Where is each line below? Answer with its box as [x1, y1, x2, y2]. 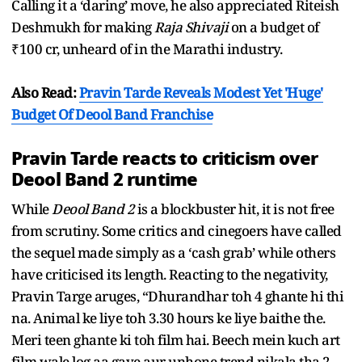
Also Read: [11, 82, 79, 102]
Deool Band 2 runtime [11, 165, 202, 193]
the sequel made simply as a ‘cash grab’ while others [11, 242, 335, 262]
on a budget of [228, 17, 319, 36]
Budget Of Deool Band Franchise [11, 104, 213, 124]
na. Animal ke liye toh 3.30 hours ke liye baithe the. [11, 308, 326, 327]
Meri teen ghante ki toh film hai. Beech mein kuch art [11, 330, 340, 349]
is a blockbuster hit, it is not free [134, 199, 335, 218]
